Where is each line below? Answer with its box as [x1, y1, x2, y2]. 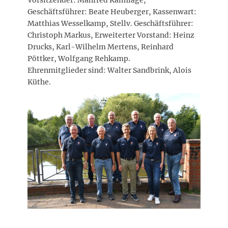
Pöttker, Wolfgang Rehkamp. [27, 54, 130, 64]
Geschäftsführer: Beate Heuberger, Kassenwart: [27, 7, 196, 17]
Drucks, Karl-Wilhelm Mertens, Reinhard [27, 42, 174, 52]
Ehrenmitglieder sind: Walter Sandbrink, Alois [27, 66, 191, 75]
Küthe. [27, 77, 51, 87]
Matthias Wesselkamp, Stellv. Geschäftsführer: [27, 19, 193, 28]
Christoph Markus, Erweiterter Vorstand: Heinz [27, 31, 194, 40]
